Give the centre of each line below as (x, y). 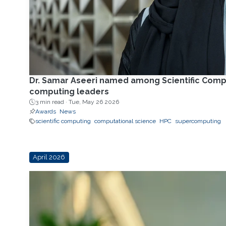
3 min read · (52, 102)
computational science (125, 121)
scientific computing (63, 121)
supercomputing (198, 121)
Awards (45, 112)
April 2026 (49, 157)
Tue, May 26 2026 (94, 102)
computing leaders (69, 92)
